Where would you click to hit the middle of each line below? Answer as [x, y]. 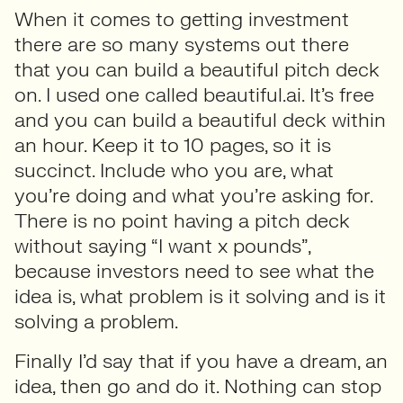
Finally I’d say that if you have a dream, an [201, 361]
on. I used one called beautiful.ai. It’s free [194, 95]
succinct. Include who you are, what [174, 170]
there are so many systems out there [182, 45]
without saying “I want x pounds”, [162, 246]
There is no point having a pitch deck [182, 221]
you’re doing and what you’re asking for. [193, 196]
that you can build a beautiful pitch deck [197, 70]
